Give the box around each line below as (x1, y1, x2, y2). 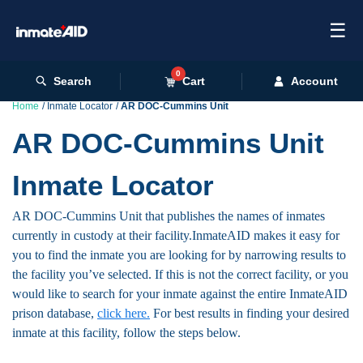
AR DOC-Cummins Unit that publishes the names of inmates (12, 209, 325, 223)
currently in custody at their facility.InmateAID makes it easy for (12, 228, 340, 242)
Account (291, 74, 339, 88)
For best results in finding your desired (150, 306, 349, 320)
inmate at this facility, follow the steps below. (12, 326, 241, 340)
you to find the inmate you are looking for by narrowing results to (12, 248, 346, 262)
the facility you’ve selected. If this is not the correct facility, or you (12, 267, 348, 281)
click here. (97, 306, 150, 320)
